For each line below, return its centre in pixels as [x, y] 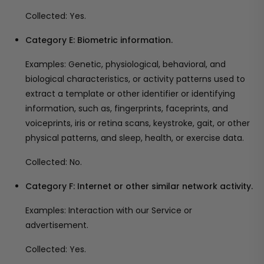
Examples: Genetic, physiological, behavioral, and [126, 64]
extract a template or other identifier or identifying [130, 94]
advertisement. [57, 225]
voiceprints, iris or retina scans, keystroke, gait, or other [138, 123]
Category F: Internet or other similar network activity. [139, 186]
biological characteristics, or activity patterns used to [135, 79]
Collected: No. [54, 162]
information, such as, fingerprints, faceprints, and [127, 108]
